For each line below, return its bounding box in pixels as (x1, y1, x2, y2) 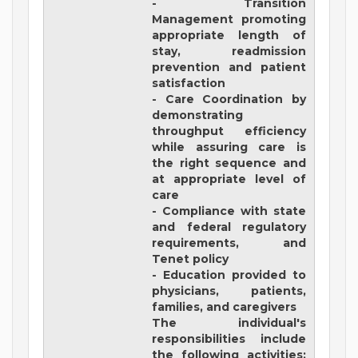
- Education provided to (152, 268, 306, 283)
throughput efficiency (152, 124, 306, 139)
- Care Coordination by (152, 92, 306, 107)
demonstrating (152, 108, 244, 123)
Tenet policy (152, 252, 229, 267)
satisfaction (152, 76, 226, 91)
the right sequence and (152, 156, 306, 171)
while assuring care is (152, 140, 306, 155)
